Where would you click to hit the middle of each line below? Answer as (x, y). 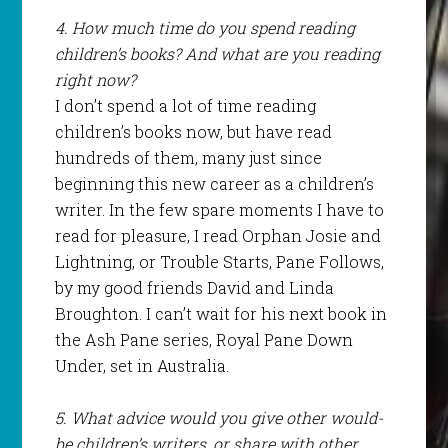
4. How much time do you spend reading (204, 28)
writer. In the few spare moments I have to (219, 210)
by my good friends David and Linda (194, 288)
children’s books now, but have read (193, 132)
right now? (95, 80)
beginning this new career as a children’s (214, 184)
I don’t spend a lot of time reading (185, 106)
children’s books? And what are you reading (217, 54)
